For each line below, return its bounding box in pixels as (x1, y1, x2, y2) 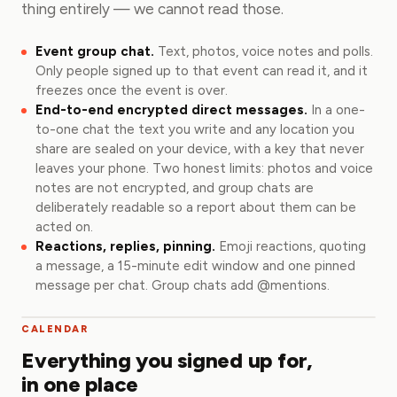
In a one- (311, 102, 365, 118)
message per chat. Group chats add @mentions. (35, 277, 330, 293)
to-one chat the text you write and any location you (35, 121, 354, 137)
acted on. (35, 219, 93, 235)
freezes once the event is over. (35, 82, 228, 98)
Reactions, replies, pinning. (35, 238, 215, 254)
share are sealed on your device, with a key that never (35, 141, 364, 157)
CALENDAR (21, 323, 88, 335)
